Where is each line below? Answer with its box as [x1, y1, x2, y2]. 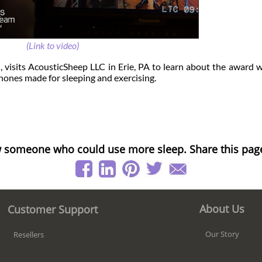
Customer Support [7, 202, 98, 216]
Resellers [13, 229, 44, 240]
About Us [199, 201, 245, 216]
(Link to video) [26, 39, 79, 51]
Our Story [205, 228, 240, 239]
